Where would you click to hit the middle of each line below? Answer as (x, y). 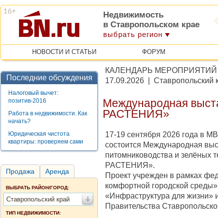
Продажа (20, 171)
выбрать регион (133, 34)
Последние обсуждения (49, 78)
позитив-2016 (27, 101)
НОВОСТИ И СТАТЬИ (64, 52)
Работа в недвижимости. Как (48, 113)
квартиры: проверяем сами (46, 142)
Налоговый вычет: (33, 93)
